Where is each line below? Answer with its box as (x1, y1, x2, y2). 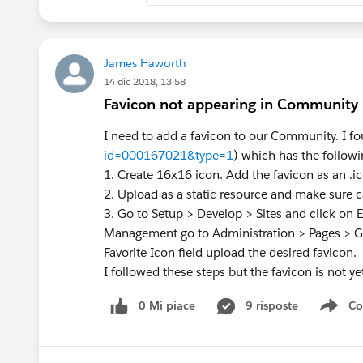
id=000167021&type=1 (104, 147, 233, 163)
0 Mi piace (139, 297, 195, 313)
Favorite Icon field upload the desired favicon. (104, 244, 357, 260)
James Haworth (104, 55, 186, 70)
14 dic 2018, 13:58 (104, 74, 186, 88)
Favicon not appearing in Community (104, 94, 358, 113)
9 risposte (246, 297, 298, 313)
